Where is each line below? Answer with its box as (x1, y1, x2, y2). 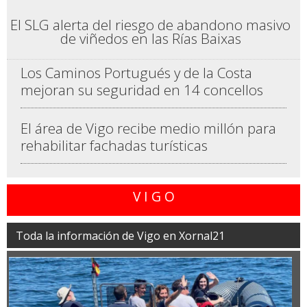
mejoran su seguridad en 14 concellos (21, 80, 263, 100)
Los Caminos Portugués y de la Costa (21, 63, 252, 83)
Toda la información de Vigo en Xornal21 (16, 228, 225, 244)
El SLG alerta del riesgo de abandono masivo (10, 14, 291, 34)
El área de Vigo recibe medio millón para (21, 119, 276, 138)
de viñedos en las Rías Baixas (60, 28, 241, 48)
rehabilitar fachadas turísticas (21, 136, 208, 156)
